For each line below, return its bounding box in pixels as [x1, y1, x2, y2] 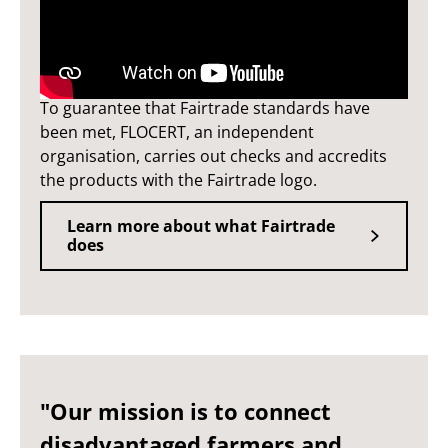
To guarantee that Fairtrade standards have [40, 97, 370, 119]
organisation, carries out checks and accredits [40, 145, 387, 167]
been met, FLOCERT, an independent [40, 121, 314, 143]
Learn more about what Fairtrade [67, 215, 335, 237]
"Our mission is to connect [40, 396, 331, 426]
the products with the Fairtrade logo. [40, 169, 317, 191]
